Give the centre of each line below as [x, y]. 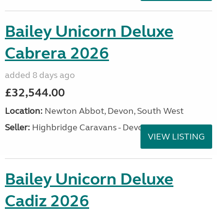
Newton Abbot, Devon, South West [113, 111]
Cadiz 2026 [47, 201]
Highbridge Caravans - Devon [89, 127]
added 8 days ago [40, 75]
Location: [24, 111]
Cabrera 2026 [57, 53]
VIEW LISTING [176, 137]
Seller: [17, 127]
